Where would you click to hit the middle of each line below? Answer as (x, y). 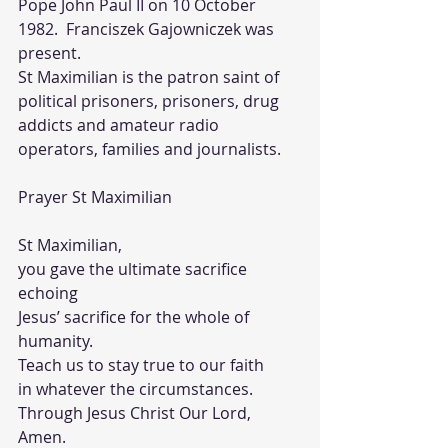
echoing (50, 293)
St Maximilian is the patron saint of (150, 77)
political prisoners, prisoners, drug (150, 101)
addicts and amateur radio (120, 125)
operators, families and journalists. (149, 149)
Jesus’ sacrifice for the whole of (135, 317)
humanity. (59, 341)
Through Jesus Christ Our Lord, (136, 413)
